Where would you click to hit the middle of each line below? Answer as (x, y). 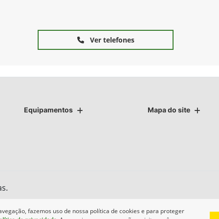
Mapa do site (169, 110)
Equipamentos (48, 110)
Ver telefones (111, 40)
